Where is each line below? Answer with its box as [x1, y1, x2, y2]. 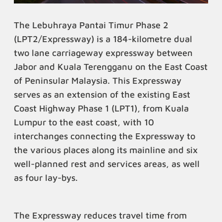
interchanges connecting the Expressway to [14, 131, 195, 142]
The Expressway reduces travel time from [14, 210, 187, 221]
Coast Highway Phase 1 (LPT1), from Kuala [14, 103, 189, 114]
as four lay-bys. [14, 172, 78, 183]
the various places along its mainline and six [14, 145, 198, 156]
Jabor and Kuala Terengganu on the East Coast [14, 61, 208, 72]
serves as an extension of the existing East [14, 89, 190, 100]
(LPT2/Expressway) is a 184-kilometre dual [14, 34, 192, 45]
